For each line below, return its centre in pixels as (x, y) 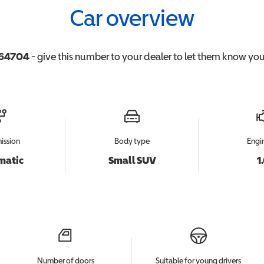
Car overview (132, 18)
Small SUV (132, 160)
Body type (132, 141)
